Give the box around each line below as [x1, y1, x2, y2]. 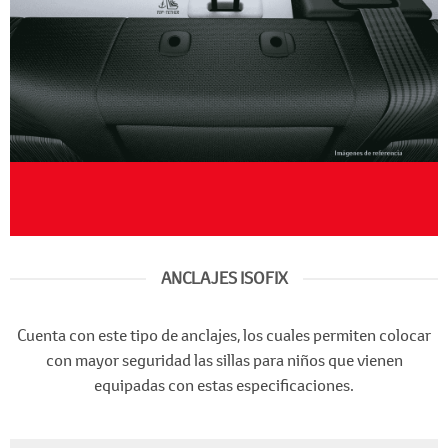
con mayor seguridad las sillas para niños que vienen [45, 350, 403, 371]
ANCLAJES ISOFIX [160, 268, 288, 289]
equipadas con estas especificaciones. [94, 375, 354, 396]
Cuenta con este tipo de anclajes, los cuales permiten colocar [17, 325, 431, 346]
